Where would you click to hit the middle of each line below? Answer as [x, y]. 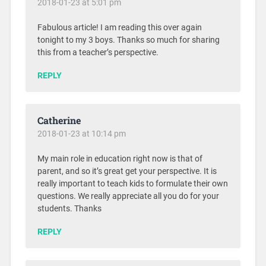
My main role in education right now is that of [120, 159]
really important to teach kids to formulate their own [132, 184]
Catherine [59, 121]
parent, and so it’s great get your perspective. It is [127, 172]
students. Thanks [69, 209]
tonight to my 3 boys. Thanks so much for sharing [128, 40]
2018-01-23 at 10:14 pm [81, 134]
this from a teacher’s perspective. [98, 53]
